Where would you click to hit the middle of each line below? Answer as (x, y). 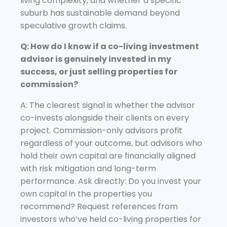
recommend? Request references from (99, 206)
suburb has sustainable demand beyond (100, 13)
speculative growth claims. (73, 25)
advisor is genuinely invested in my (96, 59)
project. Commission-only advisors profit (101, 130)
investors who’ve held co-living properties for (111, 219)
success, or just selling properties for (99, 71)
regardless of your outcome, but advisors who (111, 143)
